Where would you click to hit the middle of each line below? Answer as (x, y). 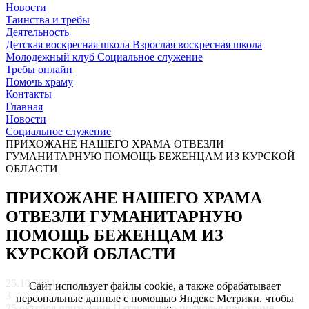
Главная (24, 107)
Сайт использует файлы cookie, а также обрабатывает (154, 286)
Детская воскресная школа (69, 45)
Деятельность (37, 32)
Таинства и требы (48, 20)
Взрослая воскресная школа (197, 45)
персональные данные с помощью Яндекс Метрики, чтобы (154, 298)
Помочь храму (39, 82)
